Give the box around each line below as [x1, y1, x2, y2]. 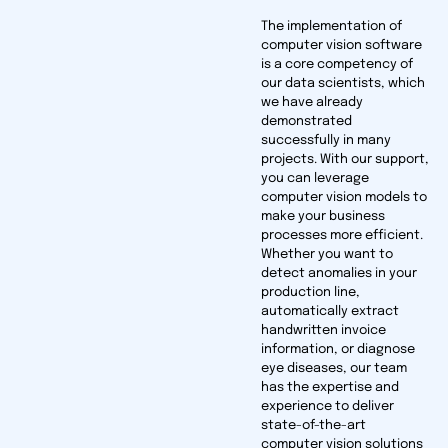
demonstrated [260, 115, 352, 129]
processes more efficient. [260, 229, 423, 243]
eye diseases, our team [260, 362, 407, 376]
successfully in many [260, 134, 391, 148]
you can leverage [260, 172, 369, 186]
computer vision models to [260, 191, 427, 205]
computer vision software [260, 39, 422, 53]
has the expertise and [260, 381, 399, 395]
